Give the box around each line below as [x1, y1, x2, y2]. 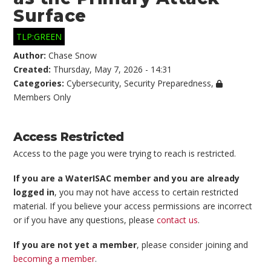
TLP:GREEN [16, 30, 62, 42]
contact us [157, 214, 198, 226]
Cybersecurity [67, 77, 120, 89]
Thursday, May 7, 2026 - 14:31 [53, 63, 172, 75]
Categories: [13, 77, 67, 89]
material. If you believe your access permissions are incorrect [13, 200, 253, 212]
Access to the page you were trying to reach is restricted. [13, 147, 237, 159]
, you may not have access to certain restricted [54, 186, 239, 198]
